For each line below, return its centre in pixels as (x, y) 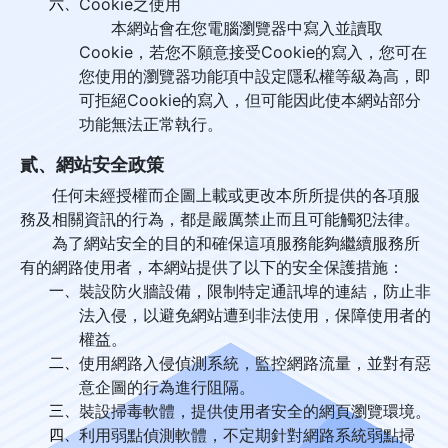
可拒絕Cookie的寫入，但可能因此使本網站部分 (250, 100)
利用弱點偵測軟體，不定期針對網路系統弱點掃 (247, 435)
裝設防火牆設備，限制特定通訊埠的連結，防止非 (255, 291)
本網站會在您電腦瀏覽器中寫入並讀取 (231, 28)
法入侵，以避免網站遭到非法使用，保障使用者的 (255, 315)
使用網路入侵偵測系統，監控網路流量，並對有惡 (255, 363)
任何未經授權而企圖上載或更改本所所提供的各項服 (220, 195)
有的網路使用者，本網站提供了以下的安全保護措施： (212, 267)
